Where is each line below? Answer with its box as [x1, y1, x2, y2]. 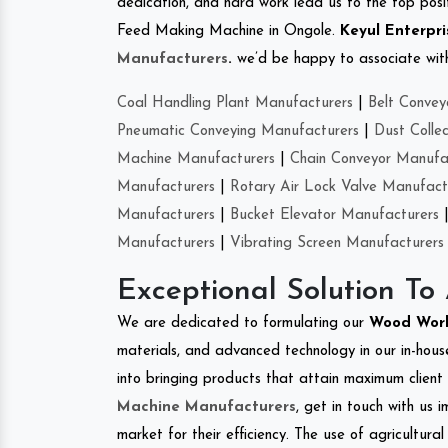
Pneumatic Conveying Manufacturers [117, 123, 359, 139]
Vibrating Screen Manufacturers [230, 235, 444, 251]
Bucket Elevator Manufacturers [230, 207, 439, 223]
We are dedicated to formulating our [117, 315, 369, 331]
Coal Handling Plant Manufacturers [117, 95, 353, 111]
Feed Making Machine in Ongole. [117, 23, 340, 39]
